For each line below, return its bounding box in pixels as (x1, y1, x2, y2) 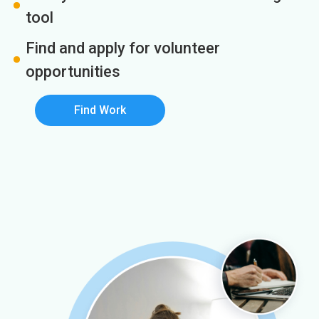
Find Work (74, 103, 126, 117)
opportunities (26, 63, 120, 81)
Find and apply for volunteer (26, 39, 220, 58)
